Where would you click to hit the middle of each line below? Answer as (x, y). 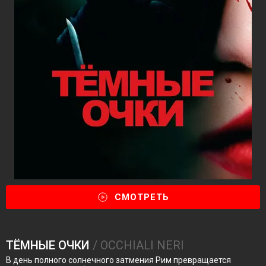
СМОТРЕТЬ (142, 197)
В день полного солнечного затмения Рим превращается (118, 260)
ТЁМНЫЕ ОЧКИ (48, 245)
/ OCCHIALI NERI (137, 245)
